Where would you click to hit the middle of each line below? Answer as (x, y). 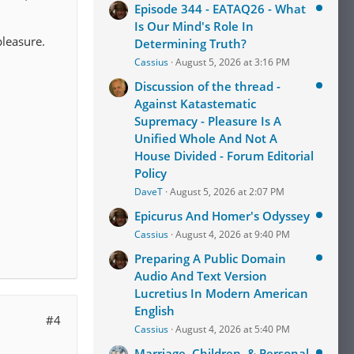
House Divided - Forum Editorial (224, 156)
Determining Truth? (190, 43)
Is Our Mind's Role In (194, 26)
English (154, 311)
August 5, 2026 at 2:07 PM (227, 192)
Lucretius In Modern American (221, 293)
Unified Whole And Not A (206, 138)
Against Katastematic (195, 104)
